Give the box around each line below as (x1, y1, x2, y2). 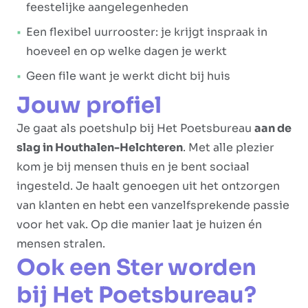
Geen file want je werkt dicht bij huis (26, 69, 230, 83)
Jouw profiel (16, 91, 162, 119)
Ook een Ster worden (16, 254, 256, 281)
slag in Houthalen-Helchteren (16, 140, 183, 155)
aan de (254, 121, 291, 135)
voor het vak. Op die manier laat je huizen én (16, 217, 262, 232)
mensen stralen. (16, 236, 105, 251)
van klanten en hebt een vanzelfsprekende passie (16, 198, 289, 212)
